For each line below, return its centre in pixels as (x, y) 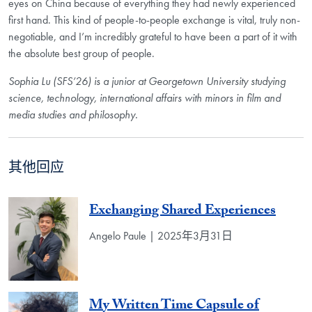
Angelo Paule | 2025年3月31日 (161, 235)
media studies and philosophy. (73, 115)
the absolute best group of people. (81, 54)
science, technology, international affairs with (107, 98)
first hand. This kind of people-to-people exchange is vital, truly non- (154, 20)
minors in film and (243, 98)
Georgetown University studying (217, 81)
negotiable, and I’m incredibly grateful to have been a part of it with (153, 37)
